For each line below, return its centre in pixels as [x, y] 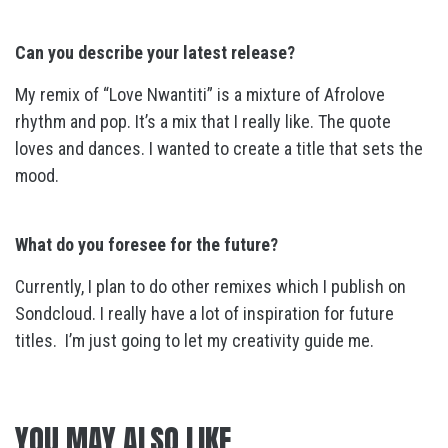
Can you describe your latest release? [155, 52]
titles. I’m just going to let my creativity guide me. [194, 340]
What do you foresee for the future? [146, 244]
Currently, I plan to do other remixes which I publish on [210, 286]
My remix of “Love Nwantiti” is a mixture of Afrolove [200, 94]
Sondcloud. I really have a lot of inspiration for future [204, 313]
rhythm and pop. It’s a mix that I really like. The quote [203, 121]
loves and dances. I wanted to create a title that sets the [219, 148]
